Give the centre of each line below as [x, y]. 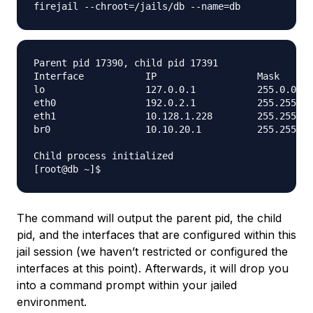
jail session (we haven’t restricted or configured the [152, 252]
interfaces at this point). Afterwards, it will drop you [153, 269]
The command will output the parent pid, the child [149, 218]
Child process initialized [103, 156]
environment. [52, 302]
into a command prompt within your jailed [127, 285]
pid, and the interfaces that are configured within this [156, 235]
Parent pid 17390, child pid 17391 [126, 63]
